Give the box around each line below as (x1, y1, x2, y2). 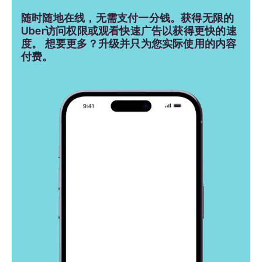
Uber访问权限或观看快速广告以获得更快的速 (21, 24, 237, 37)
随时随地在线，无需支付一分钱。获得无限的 (21, 11, 235, 24)
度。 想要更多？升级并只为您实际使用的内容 (21, 37, 237, 50)
